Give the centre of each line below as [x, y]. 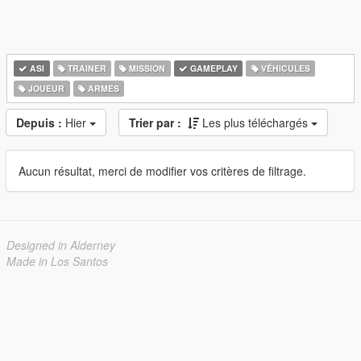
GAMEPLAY [213, 68]
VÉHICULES [284, 68]
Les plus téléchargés [257, 122]
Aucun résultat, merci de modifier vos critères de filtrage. [162, 171]
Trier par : [155, 122]
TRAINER [85, 68]
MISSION [146, 68]
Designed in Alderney [61, 245]
